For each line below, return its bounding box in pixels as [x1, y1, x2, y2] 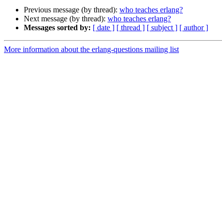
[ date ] [93, 23, 114, 32]
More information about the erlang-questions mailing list [4, 45, 179, 54]
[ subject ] [147, 23, 177, 32]
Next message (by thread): [24, 14, 108, 23]
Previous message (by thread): [24, 5, 119, 14]
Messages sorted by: [24, 23, 91, 32]
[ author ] [179, 23, 208, 32]
